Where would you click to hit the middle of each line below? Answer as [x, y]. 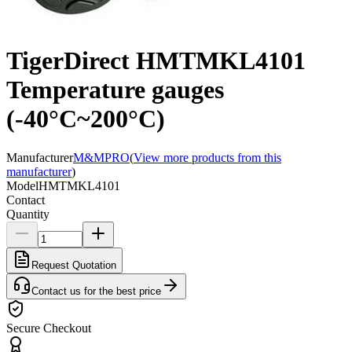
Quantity [28, 214]
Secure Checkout [49, 328]
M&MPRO [101, 157]
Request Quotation [74, 265]
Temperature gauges [115, 90]
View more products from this [207, 157]
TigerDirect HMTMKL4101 [156, 61]
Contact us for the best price [96, 291]
